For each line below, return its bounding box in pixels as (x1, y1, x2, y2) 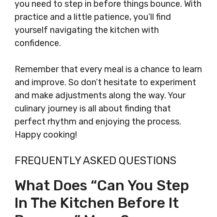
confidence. (15, 38, 61, 48)
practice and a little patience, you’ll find (15, 12, 171, 22)
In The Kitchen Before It (15, 194, 179, 212)
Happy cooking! (15, 129, 77, 140)
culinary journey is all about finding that (15, 103, 171, 114)
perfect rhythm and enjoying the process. (15, 116, 181, 127)
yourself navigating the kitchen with (15, 25, 159, 35)
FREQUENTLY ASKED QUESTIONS (15, 154, 176, 167)
